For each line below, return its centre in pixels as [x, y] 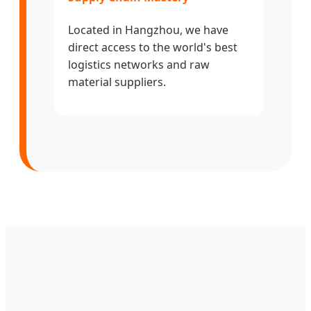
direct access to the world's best [153, 47]
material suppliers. [117, 82]
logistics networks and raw [139, 64]
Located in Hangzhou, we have [148, 30]
